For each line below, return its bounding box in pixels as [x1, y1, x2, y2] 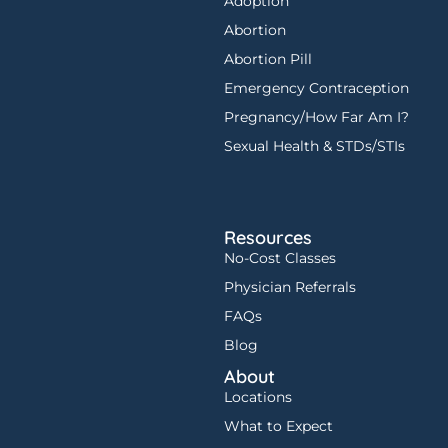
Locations [224, 388, 292, 407]
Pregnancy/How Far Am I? [224, 107, 409, 126]
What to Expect [224, 417, 333, 436]
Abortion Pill [224, 49, 312, 68]
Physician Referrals [224, 278, 356, 297]
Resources [224, 226, 312, 250]
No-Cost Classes [224, 249, 336, 268]
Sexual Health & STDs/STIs [224, 136, 405, 155]
